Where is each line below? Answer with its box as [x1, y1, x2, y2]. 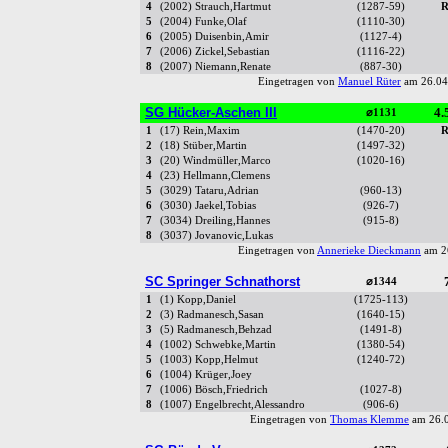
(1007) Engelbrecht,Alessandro [160, 399, 305, 411]
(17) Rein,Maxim [160, 125, 240, 137]
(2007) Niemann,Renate [160, 61, 271, 73]
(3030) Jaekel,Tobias [160, 200, 256, 212]
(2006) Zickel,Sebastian [160, 46, 270, 58]
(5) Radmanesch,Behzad [160, 324, 272, 336]
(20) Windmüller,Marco [160, 155, 271, 167]
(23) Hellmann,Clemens [160, 170, 270, 182]
